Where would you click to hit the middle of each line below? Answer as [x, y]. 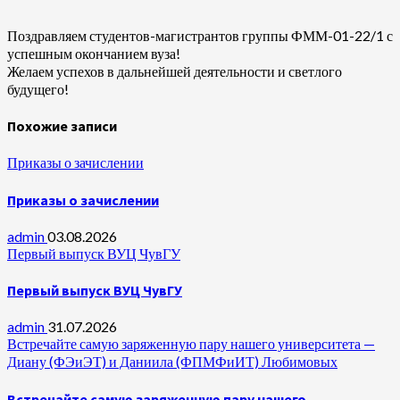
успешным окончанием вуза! [94, 53]
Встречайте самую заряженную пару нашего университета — [191, 344]
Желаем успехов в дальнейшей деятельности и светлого [175, 71]
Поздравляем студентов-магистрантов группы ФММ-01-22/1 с [200, 35]
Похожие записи [62, 126]
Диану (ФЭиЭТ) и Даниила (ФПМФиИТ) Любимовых [172, 362]
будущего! [38, 88]
